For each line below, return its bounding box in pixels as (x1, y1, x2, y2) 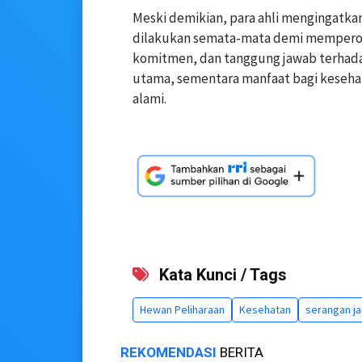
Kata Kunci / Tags (155, 265, 287, 285)
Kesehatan (239, 302, 291, 318)
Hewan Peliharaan (140, 302, 225, 318)
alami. (133, 90, 166, 108)
